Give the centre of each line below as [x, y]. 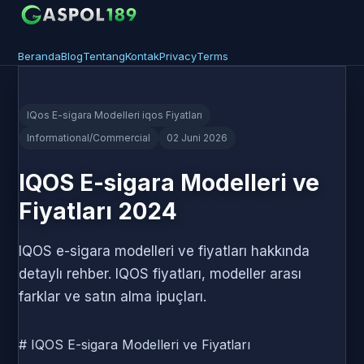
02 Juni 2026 [197, 138]
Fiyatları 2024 [98, 211]
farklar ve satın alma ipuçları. [113, 297]
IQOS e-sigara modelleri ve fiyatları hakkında [164, 251]
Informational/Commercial [89, 138]
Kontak [142, 56]
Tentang [104, 56]
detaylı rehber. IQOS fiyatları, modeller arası [160, 274]
